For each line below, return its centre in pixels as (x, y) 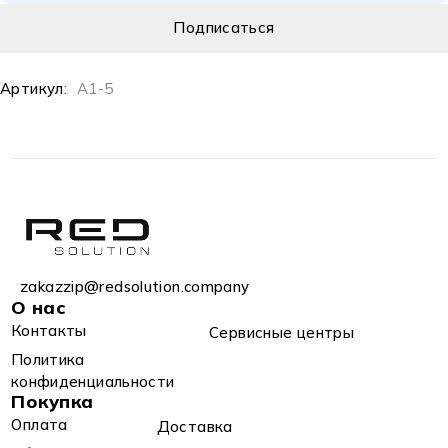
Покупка (52, 401)
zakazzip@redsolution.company (135, 286)
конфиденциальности (92, 381)
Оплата (39, 424)
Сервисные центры (281, 332)
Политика (47, 359)
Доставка (194, 426)
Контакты (48, 330)
